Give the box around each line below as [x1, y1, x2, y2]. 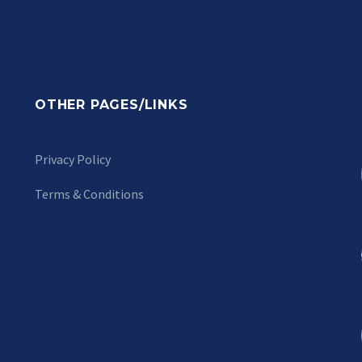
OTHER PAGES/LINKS [35, 97, 188, 112]
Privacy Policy [35, 151, 111, 167]
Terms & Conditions [35, 185, 144, 202]
